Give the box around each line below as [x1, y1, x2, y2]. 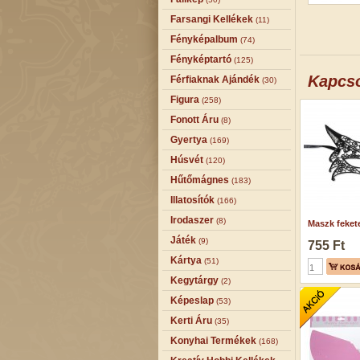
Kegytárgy [170, 275, 219, 286]
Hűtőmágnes [170, 174, 229, 186]
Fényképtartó [170, 54, 231, 65]
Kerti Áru [170, 315, 212, 326]
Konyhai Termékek [170, 335, 256, 346]
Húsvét [170, 154, 203, 166]
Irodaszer [170, 215, 214, 226]
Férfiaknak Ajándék [170, 74, 260, 85]
